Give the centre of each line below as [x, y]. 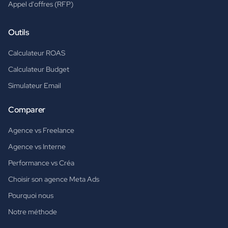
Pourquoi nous [31, 196]
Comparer [27, 110]
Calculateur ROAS [37, 53]
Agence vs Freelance [41, 131]
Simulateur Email [35, 86]
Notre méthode [33, 212]
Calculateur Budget [39, 69]
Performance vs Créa [41, 163]
